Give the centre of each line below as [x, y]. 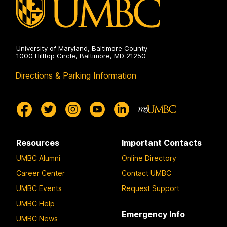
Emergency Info [153, 214]
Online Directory [149, 158]
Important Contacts [162, 143]
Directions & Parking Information [76, 76]
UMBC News [37, 218]
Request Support [150, 188]
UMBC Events [39, 188]
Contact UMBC [146, 173]
